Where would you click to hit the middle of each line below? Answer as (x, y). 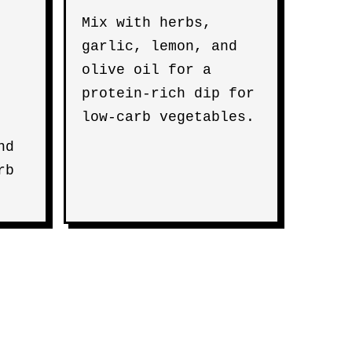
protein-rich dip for (168, 93)
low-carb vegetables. (168, 117)
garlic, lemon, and (159, 46)
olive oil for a (147, 70)
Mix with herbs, (147, 23)
